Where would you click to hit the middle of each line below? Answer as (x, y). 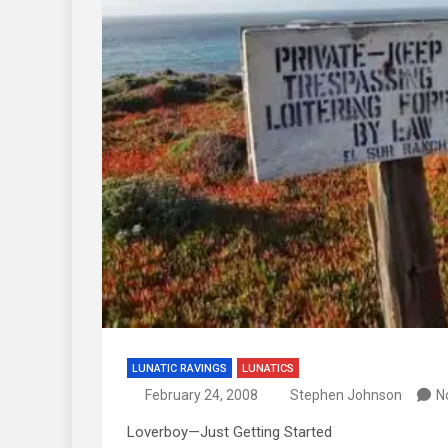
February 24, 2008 (201, 394)
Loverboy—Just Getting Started (229, 431)
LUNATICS (268, 368)
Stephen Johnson (346, 394)
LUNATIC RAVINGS (179, 368)
